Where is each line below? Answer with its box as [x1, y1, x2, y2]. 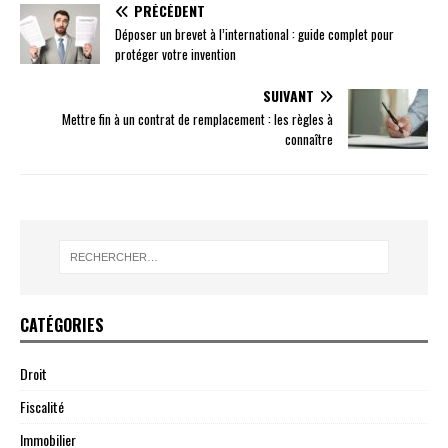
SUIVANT [263, 85, 314, 107]
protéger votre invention [115, 44, 236, 65]
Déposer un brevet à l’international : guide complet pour [115, 24, 394, 45]
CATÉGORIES [20, 312, 104, 337]
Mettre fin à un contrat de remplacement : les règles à [62, 109, 333, 130]
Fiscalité [20, 395, 64, 417]
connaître [285, 129, 333, 150]
